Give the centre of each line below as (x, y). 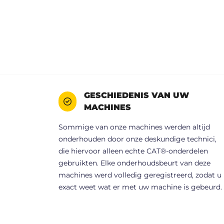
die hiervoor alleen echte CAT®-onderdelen (133, 151)
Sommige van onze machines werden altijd (134, 127)
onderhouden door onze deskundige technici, (137, 139)
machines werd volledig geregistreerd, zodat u (140, 175)
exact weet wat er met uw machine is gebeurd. (140, 187)
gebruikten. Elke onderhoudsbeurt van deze (134, 163)
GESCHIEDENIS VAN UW (137, 95)
